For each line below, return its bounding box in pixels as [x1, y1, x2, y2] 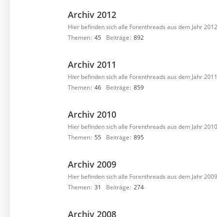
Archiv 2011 [68, 59, 116, 70]
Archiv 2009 [68, 158, 116, 170]
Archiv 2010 [68, 108, 116, 120]
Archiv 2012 [68, 9, 116, 20]
